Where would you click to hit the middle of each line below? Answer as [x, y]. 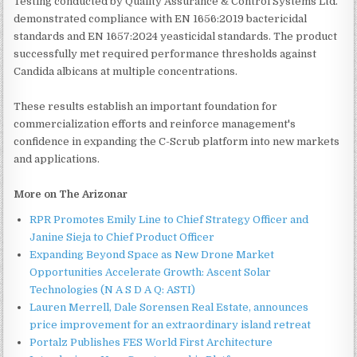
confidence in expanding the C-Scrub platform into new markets [177, 141]
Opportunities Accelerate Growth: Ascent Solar [151, 272]
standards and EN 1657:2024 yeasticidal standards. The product [176, 36]
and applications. [57, 159]
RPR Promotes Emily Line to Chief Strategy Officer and [169, 219]
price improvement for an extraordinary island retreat [171, 324]
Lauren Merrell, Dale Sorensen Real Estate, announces [169, 307]
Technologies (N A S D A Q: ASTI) [113, 289]
